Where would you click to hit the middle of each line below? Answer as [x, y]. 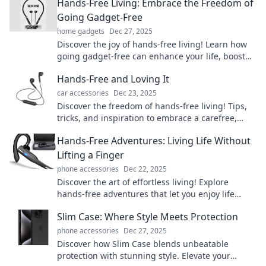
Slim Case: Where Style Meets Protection [148, 217]
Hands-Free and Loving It [113, 79]
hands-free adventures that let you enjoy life [146, 194]
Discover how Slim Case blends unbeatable [143, 244]
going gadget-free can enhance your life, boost [151, 56]
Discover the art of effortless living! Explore [143, 182]
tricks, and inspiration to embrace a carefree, [147, 118]
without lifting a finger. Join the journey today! [148, 206]
